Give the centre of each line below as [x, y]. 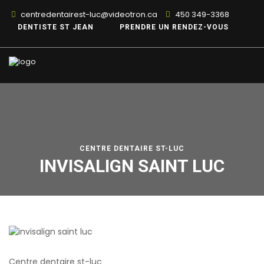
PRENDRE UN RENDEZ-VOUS [174, 27]
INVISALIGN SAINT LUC [132, 166]
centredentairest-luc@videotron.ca [88, 14]
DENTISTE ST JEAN [56, 27]
